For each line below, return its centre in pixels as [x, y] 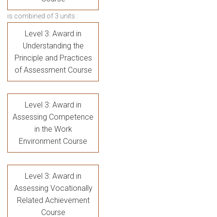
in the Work [53, 129]
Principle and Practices [53, 58]
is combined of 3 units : [43, 16]
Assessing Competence [53, 117]
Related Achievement [53, 201]
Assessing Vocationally [53, 188]
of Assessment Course [53, 70]
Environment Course [53, 141]
